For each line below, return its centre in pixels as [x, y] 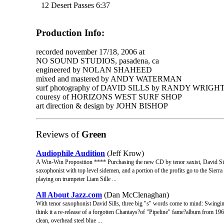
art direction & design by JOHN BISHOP [102, 106]
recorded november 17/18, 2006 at [90, 52]
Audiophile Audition [70, 153]
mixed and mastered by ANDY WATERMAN [109, 79]
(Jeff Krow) [124, 153]
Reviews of [57, 134]
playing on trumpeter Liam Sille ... [76, 179]
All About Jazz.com [69, 194]
